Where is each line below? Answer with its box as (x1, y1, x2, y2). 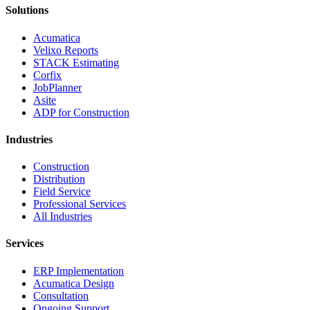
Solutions (6, 4, 48, 17)
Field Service (33, 185, 91, 198)
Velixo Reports (33, 44, 98, 56)
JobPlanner (33, 81, 82, 93)
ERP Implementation (33, 264, 124, 277)
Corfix (33, 69, 62, 81)
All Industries (33, 210, 92, 223)
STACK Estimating (33, 56, 119, 69)
